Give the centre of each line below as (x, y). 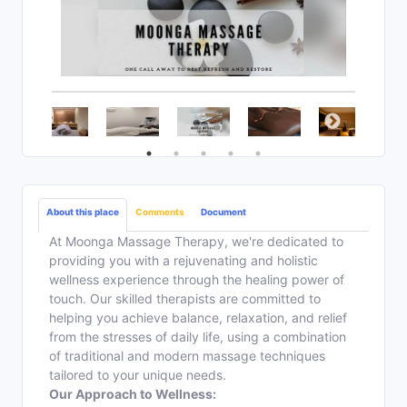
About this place (83, 212)
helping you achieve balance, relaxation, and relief (198, 318)
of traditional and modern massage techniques (187, 356)
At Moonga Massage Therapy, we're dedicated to (196, 242)
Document (223, 212)
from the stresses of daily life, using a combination (198, 337)
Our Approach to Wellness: (133, 394)
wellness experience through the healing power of (197, 280)
